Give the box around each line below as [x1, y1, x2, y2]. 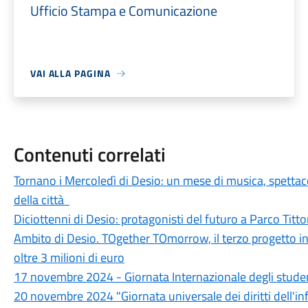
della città [13, 190, 69, 209]
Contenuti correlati [13, 140, 166, 169]
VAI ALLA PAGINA [30, 66, 111, 80]
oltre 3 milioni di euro [13, 248, 124, 267]
